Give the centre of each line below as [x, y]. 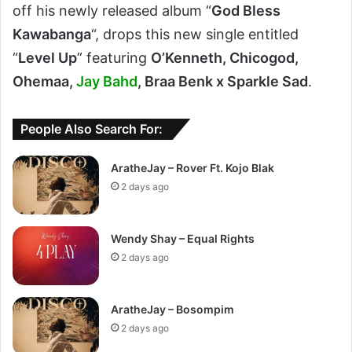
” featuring [114, 57]
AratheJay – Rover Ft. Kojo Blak [193, 167]
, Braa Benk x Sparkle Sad [223, 81]
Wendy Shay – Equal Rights [183, 238]
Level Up [48, 57]
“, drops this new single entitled [195, 34]
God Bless [246, 10]
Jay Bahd [107, 81]
